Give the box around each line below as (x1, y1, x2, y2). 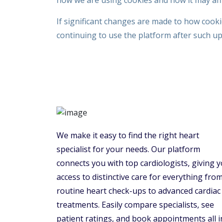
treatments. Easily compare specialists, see (56, 199, 214, 210)
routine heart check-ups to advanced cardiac (56, 185, 221, 196)
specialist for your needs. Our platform (56, 144, 200, 155)
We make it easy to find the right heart (56, 130, 199, 141)
